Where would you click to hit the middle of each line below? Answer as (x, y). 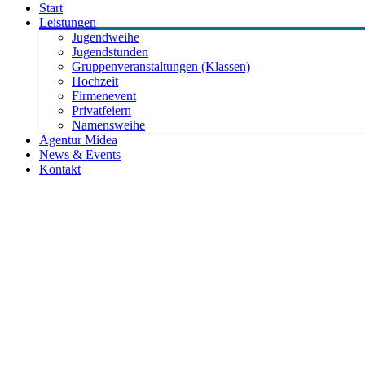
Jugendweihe (106, 37)
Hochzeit (95, 81)
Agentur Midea (78, 140)
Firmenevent (104, 96)
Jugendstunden (110, 52)
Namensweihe (108, 125)
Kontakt (60, 169)
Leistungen (68, 22)
